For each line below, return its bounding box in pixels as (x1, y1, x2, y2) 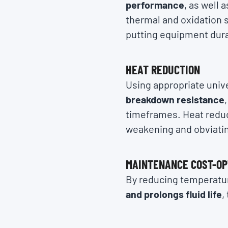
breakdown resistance (126, 93, 224, 105)
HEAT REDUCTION (126, 62, 200, 77)
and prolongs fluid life (126, 187, 222, 200)
